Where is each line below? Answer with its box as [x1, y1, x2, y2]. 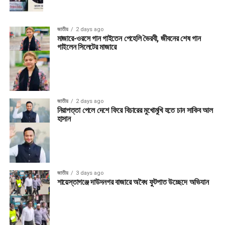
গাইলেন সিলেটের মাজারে [57, 42, 117, 52]
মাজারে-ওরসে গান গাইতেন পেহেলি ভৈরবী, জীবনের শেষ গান [57, 34, 201, 44]
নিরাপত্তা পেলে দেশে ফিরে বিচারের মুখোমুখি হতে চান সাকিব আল [57, 105, 213, 116]
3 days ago [75, 170, 103, 177]
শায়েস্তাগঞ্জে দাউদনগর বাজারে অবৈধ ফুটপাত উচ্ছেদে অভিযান [57, 177, 209, 187]
